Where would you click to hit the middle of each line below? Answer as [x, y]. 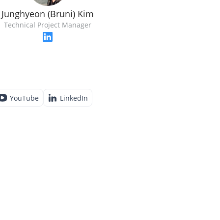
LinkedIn [74, 98]
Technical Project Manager [48, 25]
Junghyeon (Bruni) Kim [48, 14]
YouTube [24, 98]
